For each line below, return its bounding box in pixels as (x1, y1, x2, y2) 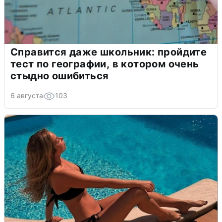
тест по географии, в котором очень (10, 57, 199, 70)
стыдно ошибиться (10, 69, 109, 82)
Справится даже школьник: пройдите (10, 46, 207, 58)
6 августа (10, 91, 43, 100)
